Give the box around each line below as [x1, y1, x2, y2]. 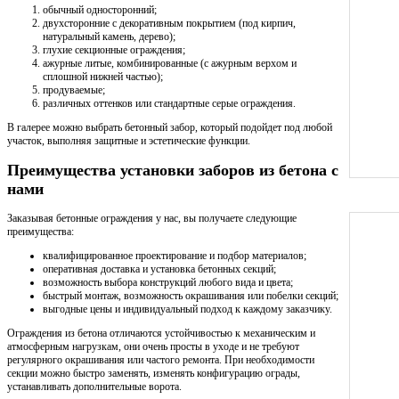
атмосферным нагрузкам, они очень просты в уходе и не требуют [7, 339, 299, 353]
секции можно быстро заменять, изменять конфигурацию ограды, [7, 366, 300, 379]
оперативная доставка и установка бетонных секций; [43, 262, 276, 275]
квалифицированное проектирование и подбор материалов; [43, 248, 306, 262]
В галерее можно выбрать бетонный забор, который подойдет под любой [7, 120, 332, 134]
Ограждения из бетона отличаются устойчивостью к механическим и [7, 326, 315, 339]
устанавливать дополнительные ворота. [7, 379, 182, 393]
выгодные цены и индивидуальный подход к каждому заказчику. [43, 302, 332, 315]
